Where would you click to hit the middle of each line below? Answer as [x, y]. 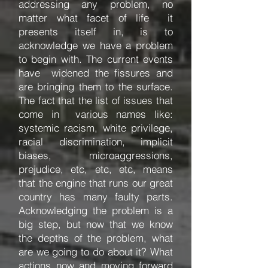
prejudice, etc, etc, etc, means [96, 169]
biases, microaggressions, [96, 155]
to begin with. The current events [96, 59]
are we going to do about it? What [96, 252]
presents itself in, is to [96, 31]
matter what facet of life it [96, 18]
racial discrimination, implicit [96, 141]
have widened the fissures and [96, 73]
